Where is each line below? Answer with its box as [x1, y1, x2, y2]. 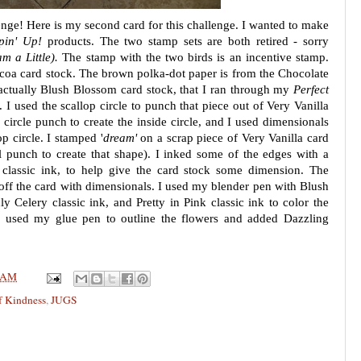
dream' [102, 131, 137, 144]
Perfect [293, 83, 329, 96]
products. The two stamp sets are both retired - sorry [47, 35, 329, 48]
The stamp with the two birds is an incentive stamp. [58, 51, 329, 64]
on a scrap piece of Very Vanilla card [136, 131, 330, 144]
